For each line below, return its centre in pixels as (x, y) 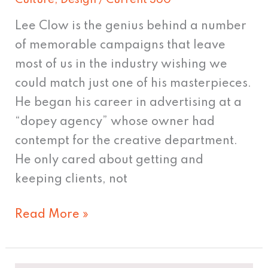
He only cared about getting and (109, 161)
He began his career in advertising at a (129, 103)
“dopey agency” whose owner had (115, 122)
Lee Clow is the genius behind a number (131, 27)
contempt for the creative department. (127, 141)
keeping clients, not (71, 180)
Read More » (52, 215)
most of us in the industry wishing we (121, 65)
